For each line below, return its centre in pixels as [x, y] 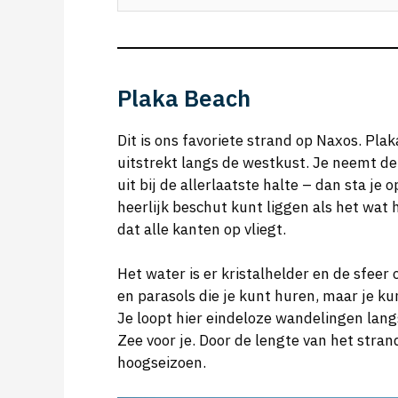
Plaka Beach [184, 97]
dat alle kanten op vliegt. [202, 229]
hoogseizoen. [162, 363]
